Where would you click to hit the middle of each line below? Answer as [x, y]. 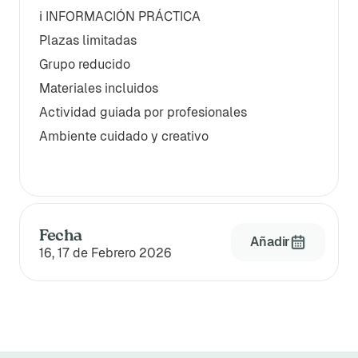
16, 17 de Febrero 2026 [105, 253]
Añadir [270, 242]
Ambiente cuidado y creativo [124, 136]
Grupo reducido [85, 64]
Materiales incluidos [99, 88]
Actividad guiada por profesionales [143, 112]
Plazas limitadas [88, 40]
